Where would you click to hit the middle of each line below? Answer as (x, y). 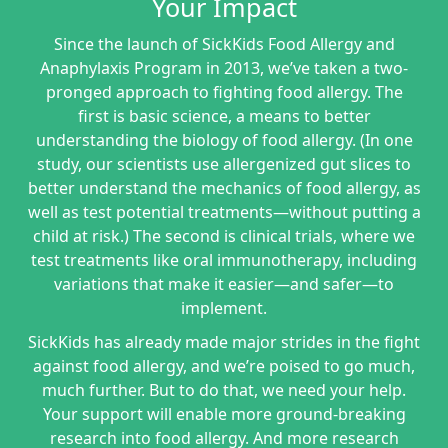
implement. (224, 308)
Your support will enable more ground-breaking (224, 414)
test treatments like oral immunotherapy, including (224, 260)
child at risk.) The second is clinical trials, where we (224, 236)
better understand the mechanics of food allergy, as (224, 188)
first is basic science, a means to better (224, 116)
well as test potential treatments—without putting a (224, 212)
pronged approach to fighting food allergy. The (224, 92)
